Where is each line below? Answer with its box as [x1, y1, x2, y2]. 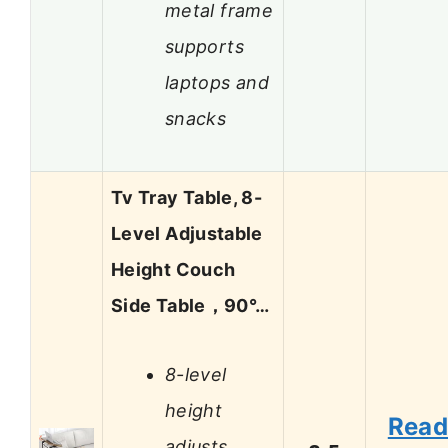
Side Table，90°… [111, 295, 270, 317]
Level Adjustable [111, 223, 263, 245]
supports [165, 35, 244, 57]
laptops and [165, 71, 269, 93]
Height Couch [111, 259, 236, 281]
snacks [165, 107, 227, 129]
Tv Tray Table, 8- [111, 187, 263, 209]
